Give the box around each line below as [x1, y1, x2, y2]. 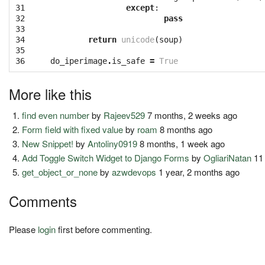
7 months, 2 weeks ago [145, 109, 238, 122]
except [126, 3, 154, 13]
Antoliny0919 [88, 137, 138, 150]
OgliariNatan [203, 151, 252, 164]
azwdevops [112, 166, 157, 179]
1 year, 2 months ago [156, 166, 240, 179]
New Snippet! [22, 137, 74, 150]
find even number [22, 109, 90, 122]
